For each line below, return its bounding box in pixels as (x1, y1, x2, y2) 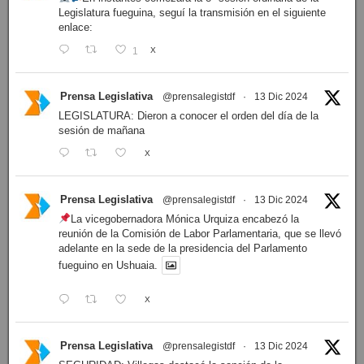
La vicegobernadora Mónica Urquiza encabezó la (70, 212, 299, 225)
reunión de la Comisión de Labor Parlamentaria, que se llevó (58, 227, 341, 240)
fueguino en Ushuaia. (58, 259, 158, 272)
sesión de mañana (58, 123, 145, 136)
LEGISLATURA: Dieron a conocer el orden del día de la (58, 109, 318, 122)
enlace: (58, 20, 93, 33)
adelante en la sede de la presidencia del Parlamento (58, 241, 307, 254)
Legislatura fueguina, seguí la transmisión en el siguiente (58, 6, 326, 19)
